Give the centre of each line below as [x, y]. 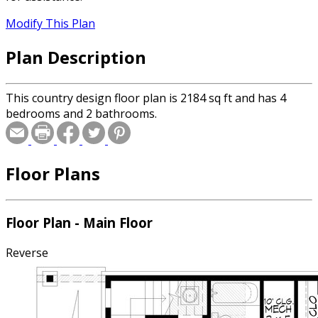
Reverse [27, 253]
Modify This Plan [50, 24]
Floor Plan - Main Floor [79, 223]
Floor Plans [53, 173]
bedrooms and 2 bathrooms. [81, 113]
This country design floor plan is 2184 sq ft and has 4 [146, 98]
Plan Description [76, 57]
